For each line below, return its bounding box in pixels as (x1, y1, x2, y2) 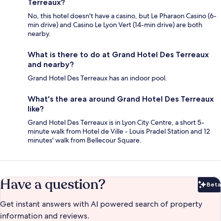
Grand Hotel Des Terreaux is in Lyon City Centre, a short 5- (28, 117, 204, 127)
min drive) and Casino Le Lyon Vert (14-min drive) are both (28, 20, 202, 29)
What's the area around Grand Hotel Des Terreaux (28, 94, 214, 104)
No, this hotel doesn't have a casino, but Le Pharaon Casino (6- (28, 11, 217, 20)
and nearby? (28, 59, 74, 69)
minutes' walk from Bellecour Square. (28, 135, 142, 145)
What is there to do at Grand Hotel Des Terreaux (28, 49, 209, 59)
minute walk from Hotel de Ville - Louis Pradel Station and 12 (28, 126, 210, 136)
